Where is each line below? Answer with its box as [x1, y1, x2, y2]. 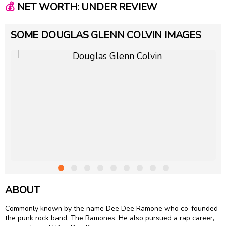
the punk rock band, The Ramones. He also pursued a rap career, [5, 213, 214, 223]
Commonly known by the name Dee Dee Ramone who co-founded [5, 204, 218, 214]
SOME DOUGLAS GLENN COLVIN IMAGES [11, 28, 201, 42]
